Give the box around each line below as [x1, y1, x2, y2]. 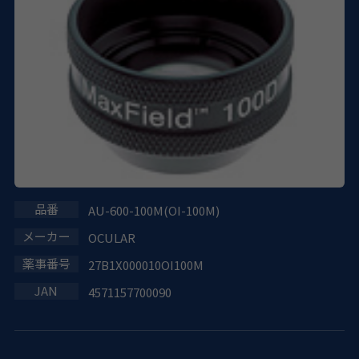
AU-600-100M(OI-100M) [87, 202, 220, 220]
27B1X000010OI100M [87, 256, 204, 274]
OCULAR [87, 229, 135, 247]
